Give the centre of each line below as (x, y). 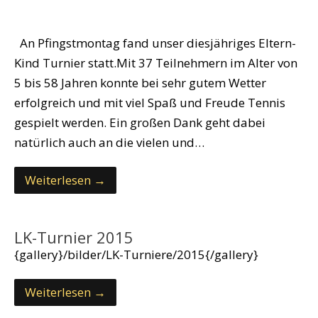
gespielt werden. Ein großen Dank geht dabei (140, 123)
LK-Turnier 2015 (74, 237)
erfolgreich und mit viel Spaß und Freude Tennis (150, 103)
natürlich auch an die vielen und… (109, 143)
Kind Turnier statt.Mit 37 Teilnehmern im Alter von (156, 63)
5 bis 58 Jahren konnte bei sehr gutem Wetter (140, 83)
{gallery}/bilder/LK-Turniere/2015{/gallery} (136, 255)
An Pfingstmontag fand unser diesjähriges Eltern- (155, 43)
